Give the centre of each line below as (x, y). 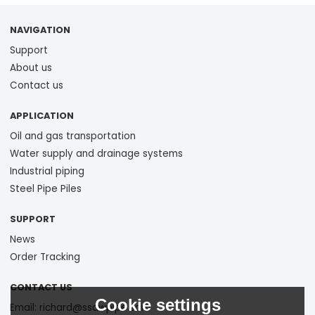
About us (31, 67)
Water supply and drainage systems (97, 153)
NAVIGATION (40, 30)
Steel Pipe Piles (46, 188)
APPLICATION (42, 115)
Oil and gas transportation (73, 136)
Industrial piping (47, 171)
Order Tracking (45, 257)
